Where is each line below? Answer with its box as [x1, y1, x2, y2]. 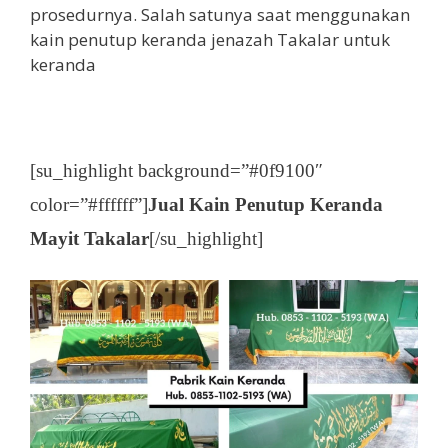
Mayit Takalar [30, 228, 149, 250]
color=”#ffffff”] [30, 194, 148, 216]
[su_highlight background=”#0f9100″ [30, 160, 323, 182]
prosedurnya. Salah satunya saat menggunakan [30, 2, 410, 26]
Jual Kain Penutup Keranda [148, 194, 383, 216]
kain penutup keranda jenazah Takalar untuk [30, 27, 390, 51]
